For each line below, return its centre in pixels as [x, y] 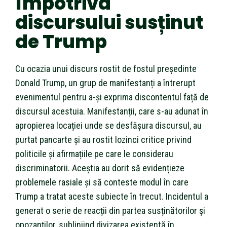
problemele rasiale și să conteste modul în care [102, 182]
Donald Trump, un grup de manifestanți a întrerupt [105, 83]
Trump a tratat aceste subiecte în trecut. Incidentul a [112, 196]
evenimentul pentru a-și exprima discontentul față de [112, 97]
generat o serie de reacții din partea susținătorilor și [110, 210]
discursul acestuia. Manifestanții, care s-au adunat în [112, 111]
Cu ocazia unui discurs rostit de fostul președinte [106, 68]
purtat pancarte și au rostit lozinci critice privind [103, 139]
